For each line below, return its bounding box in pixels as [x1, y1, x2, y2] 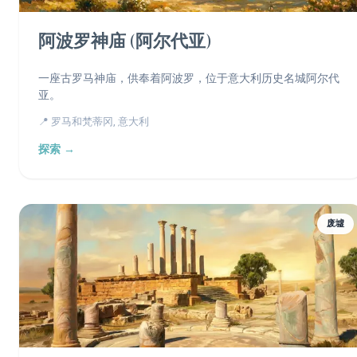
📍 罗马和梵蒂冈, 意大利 [38, 115, 149, 127]
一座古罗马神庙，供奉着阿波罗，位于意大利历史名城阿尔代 [38, 71, 339, 85]
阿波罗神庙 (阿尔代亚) [38, 31, 211, 53]
